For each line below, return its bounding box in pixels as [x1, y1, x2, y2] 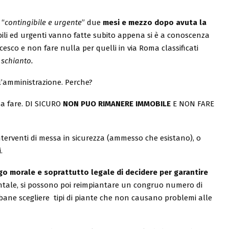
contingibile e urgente [5, 18, 82, 27]
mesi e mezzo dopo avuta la [101, 18, 207, 27]
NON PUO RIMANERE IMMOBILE [63, 99, 173, 108]
